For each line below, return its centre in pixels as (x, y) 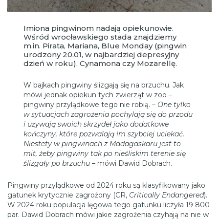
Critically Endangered (166, 195)
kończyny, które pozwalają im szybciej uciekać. (104, 134)
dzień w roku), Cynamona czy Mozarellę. (100, 63)
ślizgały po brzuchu (57, 163)
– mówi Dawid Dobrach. (131, 163)
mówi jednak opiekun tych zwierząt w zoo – (98, 95)
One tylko (174, 104)
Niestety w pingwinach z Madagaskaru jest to (102, 143)
